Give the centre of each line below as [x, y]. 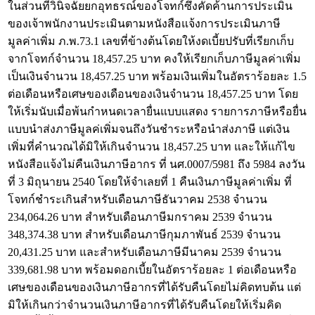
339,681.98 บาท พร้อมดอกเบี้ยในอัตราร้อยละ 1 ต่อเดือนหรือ [152, 270]
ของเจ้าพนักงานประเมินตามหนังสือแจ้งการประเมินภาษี [144, 24]
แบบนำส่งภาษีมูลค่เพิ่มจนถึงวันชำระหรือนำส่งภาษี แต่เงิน [149, 129]
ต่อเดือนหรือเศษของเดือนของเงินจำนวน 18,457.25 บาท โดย [153, 94]
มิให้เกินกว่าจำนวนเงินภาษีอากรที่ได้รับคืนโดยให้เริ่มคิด [144, 305]
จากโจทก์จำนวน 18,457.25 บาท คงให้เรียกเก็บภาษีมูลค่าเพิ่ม [154, 59]
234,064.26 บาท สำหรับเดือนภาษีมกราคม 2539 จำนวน [140, 217]
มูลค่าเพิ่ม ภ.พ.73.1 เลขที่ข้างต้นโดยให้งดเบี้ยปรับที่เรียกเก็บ [151, 41]
